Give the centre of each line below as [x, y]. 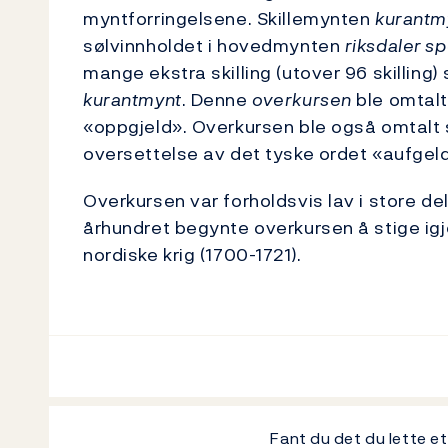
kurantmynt [132, 99]
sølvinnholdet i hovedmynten [214, 45]
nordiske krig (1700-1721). [192, 254]
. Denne [217, 99]
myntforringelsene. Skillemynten [229, 18]
